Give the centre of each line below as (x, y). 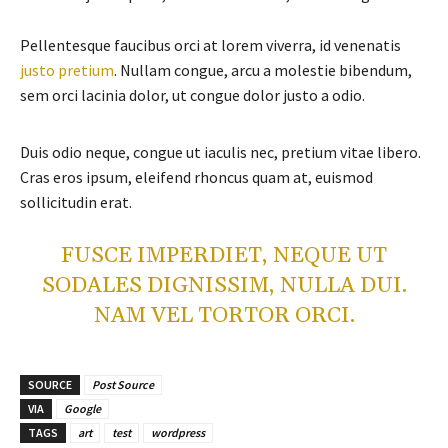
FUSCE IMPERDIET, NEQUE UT (224, 255)
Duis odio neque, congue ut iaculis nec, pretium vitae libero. (220, 151)
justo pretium (67, 69)
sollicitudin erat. (76, 201)
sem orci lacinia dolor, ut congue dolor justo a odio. (192, 94)
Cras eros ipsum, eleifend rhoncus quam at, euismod (196, 176)
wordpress (178, 432)
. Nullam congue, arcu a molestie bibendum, (263, 69)
